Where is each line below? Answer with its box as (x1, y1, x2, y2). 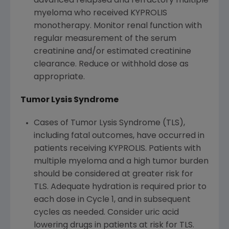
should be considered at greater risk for (33, 170, 193, 179)
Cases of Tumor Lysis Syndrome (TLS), (33, 119, 185, 128)
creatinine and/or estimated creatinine (33, 48, 191, 56)
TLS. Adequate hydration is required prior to (33, 183, 207, 192)
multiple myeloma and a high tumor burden (33, 157, 209, 166)
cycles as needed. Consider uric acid (33, 209, 179, 217)
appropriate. (33, 73, 85, 82)
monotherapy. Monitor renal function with (33, 22, 202, 31)
